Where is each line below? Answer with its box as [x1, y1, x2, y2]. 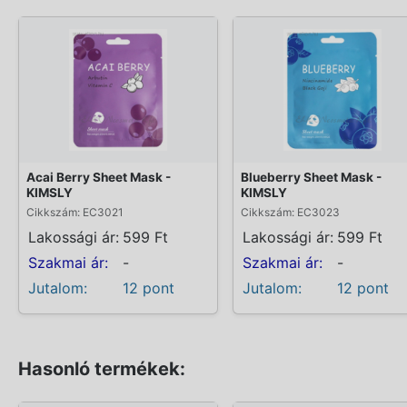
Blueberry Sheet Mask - [241, 169, 382, 184]
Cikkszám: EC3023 [241, 204, 340, 219]
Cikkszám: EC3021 [26, 204, 124, 219]
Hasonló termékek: [18, 357, 185, 380]
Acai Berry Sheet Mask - [26, 169, 171, 184]
